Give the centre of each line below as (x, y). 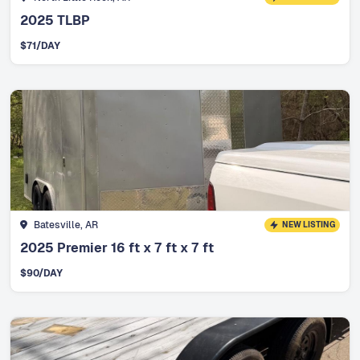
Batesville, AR (65, 225)
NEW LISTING (308, 224)
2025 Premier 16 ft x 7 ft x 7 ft (117, 248)
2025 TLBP (55, 20)
